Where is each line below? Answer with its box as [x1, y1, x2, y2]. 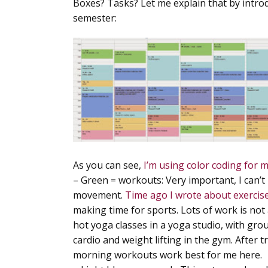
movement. [73, 188, 125, 202]
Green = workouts [81, 173, 162, 187]
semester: [73, 11, 117, 25]
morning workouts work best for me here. [73, 248, 262, 261]
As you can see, [73, 158, 144, 172]
